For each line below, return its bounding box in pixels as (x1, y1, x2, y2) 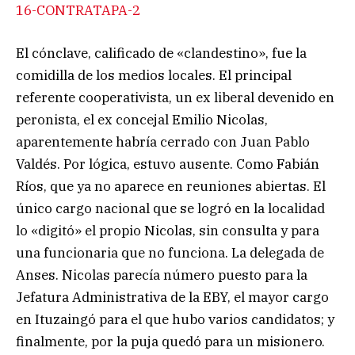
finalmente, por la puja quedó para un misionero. (16, 333, 325, 351)
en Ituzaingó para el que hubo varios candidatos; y (16, 311, 334, 329)
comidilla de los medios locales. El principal (16, 67, 292, 85)
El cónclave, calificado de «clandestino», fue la (16, 44, 307, 63)
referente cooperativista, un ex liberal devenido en (16, 89, 334, 107)
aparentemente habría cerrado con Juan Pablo (16, 133, 310, 151)
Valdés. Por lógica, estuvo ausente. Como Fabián (16, 155, 319, 174)
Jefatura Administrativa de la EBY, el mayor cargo (16, 288, 329, 307)
